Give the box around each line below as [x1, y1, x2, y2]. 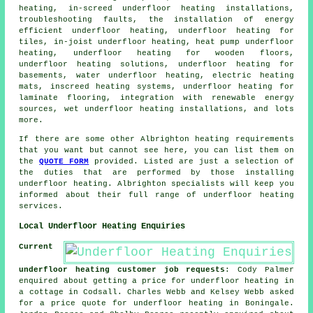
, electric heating [199, 71, 294, 80]
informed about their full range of [19, 191, 204, 200]
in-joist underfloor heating [53, 38, 186, 47]
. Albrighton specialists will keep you [107, 180, 294, 189]
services [19, 202, 59, 211]
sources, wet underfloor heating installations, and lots [19, 105, 294, 114]
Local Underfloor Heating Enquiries [19, 221, 186, 232]
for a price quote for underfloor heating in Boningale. [19, 299, 294, 308]
